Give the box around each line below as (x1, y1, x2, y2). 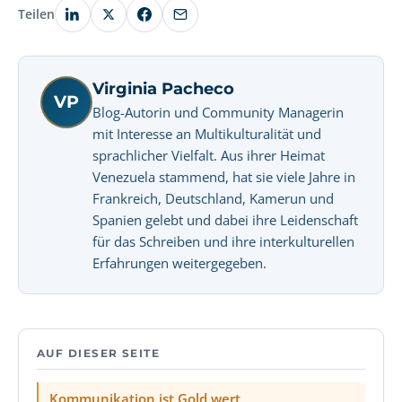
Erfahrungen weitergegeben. (92, 254, 267, 272)
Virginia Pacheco (92, 79, 234, 99)
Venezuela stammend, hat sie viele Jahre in (92, 168, 355, 186)
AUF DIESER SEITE (37, 346, 161, 360)
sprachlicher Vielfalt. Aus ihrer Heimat (92, 146, 325, 164)
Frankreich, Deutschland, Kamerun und (92, 189, 334, 207)
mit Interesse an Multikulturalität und (92, 125, 321, 143)
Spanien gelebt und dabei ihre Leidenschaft (92, 211, 358, 229)
